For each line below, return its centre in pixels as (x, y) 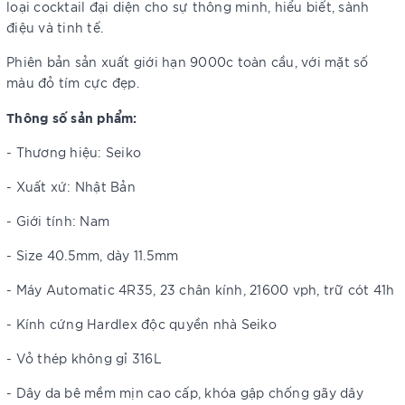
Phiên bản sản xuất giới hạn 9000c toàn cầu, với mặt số (188, 61)
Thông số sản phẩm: (72, 117)
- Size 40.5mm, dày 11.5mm (93, 255)
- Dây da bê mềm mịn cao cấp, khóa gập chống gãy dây (185, 392)
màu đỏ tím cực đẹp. (73, 82)
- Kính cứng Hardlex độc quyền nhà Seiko (141, 324)
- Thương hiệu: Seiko (76, 152)
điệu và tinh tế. (55, 27)
